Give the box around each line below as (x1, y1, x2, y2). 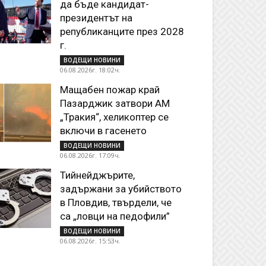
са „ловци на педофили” (60, 210, 170, 222)
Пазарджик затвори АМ (60, 97, 170, 109)
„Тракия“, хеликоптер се (60, 111, 169, 123)
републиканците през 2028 (60, 26, 184, 37)
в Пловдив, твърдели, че (60, 197, 172, 208)
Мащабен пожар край (60, 84, 160, 96)
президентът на (60, 12, 132, 24)
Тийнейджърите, (60, 169, 135, 181)
